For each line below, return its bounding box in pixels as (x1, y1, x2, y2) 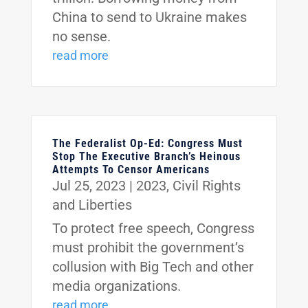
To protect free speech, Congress (52, 220, 254, 237)
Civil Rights (172, 177, 241, 195)
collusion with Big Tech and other (52, 258, 254, 276)
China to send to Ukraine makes (52, 9, 247, 26)
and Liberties (52, 197, 132, 214)
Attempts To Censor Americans (52, 163, 210, 177)
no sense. (52, 28, 111, 45)
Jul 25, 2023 (52, 177, 126, 195)
